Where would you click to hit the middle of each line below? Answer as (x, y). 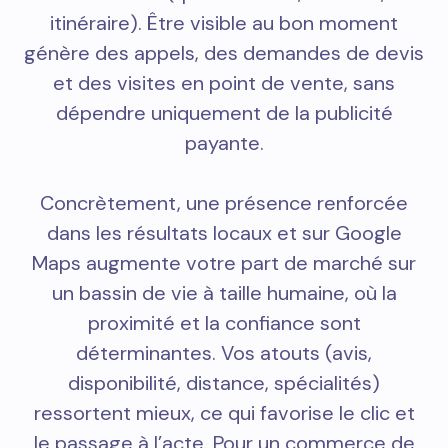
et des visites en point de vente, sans (224, 83)
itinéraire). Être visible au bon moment (224, 23)
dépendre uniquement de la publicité (224, 113)
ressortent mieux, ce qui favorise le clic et (224, 413)
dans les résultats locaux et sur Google (224, 233)
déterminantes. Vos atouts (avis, (224, 353)
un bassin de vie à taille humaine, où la (224, 293)
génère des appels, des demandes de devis (224, 53)
